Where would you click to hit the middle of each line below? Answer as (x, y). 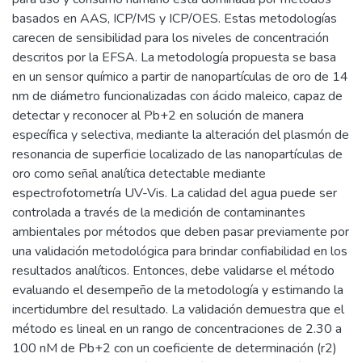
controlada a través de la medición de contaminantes (159, 212)
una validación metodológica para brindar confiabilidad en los (180, 251)
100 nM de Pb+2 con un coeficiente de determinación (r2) (175, 348)
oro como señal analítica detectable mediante (139, 173)
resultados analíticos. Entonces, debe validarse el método (173, 270)
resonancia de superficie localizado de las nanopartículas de (177, 154)
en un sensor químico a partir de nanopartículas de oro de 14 (180, 76)
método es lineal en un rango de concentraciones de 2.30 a (177, 328)
